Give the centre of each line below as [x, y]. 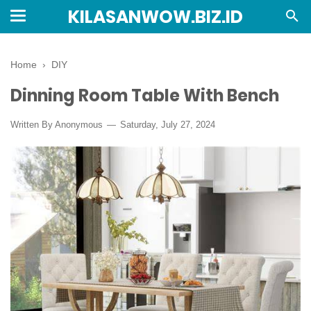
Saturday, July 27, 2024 [166, 125]
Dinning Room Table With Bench [145, 95]
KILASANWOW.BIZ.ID [155, 17]
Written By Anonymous [58, 125]
